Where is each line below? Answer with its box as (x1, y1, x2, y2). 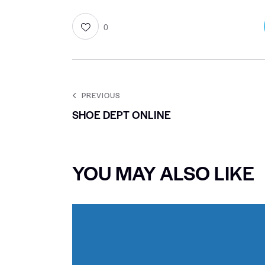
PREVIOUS (82, 90, 120, 101)
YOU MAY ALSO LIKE (72, 159, 254, 187)
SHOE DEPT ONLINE (72, 107, 171, 122)
